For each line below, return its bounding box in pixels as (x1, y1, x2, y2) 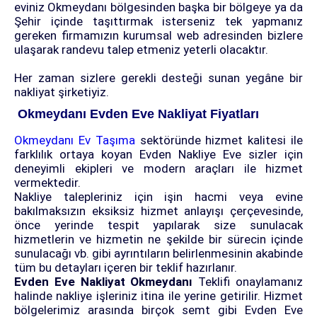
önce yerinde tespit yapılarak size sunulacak (14, 218, 303, 233)
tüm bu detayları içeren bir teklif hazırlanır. (14, 260, 237, 275)
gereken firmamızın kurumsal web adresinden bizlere (14, 28, 303, 43)
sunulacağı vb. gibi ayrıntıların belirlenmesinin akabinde (14, 246, 303, 261)
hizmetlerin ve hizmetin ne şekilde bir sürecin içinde (14, 232, 303, 247)
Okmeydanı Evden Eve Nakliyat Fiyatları (14, 107, 259, 122)
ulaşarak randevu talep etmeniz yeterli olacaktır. (14, 42, 268, 57)
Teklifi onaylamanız (192, 275, 304, 289)
